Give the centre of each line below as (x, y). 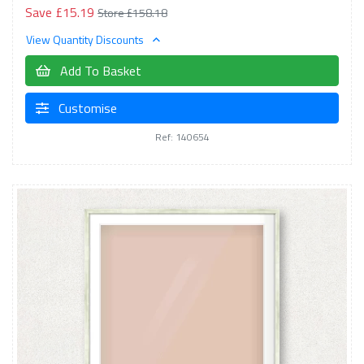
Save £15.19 (60, 12)
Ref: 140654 (182, 137)
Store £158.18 (132, 12)
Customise (86, 108)
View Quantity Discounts (86, 39)
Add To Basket (99, 71)
